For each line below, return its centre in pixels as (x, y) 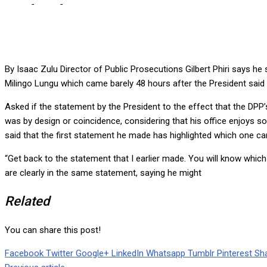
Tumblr (201, 254)
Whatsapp (166, 254)
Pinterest (235, 254)
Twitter (60, 254)
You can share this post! (53, 230)
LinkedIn (128, 254)
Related (27, 201)
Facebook (24, 254)
